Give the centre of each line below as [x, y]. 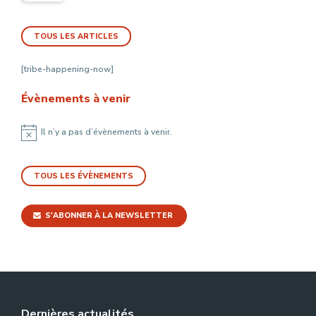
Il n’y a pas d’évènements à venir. [107, 132]
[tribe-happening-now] [67, 69]
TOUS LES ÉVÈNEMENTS [84, 176]
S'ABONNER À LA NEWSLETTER [109, 215]
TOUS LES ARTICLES [76, 36]
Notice [34, 138]
